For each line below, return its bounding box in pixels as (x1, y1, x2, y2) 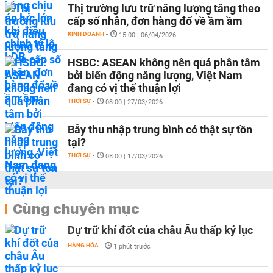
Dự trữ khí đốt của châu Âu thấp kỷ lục (68, 224, 253, 236)
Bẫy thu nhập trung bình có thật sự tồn (68, 123, 252, 136)
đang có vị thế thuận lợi (68, 82, 181, 94)
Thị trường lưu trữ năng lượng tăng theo (68, 2, 260, 15)
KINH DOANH (68, 30, 104, 37)
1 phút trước (113, 243, 151, 250)
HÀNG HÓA (68, 242, 99, 249)
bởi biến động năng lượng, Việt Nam (68, 69, 243, 82)
